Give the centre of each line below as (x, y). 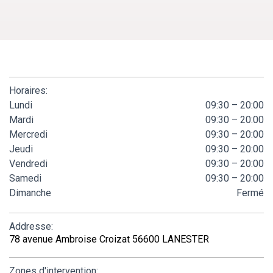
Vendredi (28, 163)
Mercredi (28, 134)
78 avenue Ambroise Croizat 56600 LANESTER (109, 239)
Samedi (25, 178)
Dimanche (30, 193)
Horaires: (28, 90)
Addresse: (31, 226)
